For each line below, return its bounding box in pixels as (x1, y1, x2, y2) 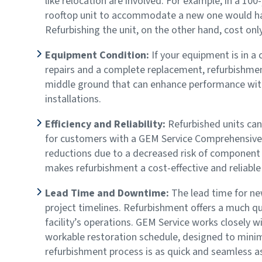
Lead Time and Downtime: (45, 185, 171, 201)
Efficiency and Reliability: (45, 116, 166, 132)
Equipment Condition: (45, 47, 149, 63)
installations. (45, 91, 101, 106)
